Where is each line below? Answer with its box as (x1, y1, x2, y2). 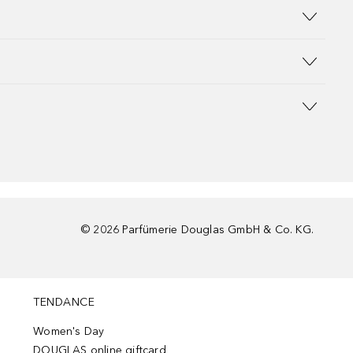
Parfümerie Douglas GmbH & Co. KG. (122, 223, 314, 236)
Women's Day (33, 325, 105, 338)
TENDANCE (33, 295, 95, 309)
